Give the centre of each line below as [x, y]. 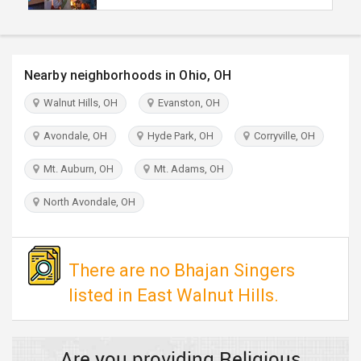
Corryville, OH [282, 136]
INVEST [34, 55]
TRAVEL [35, 10]
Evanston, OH [187, 103]
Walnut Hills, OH [78, 103]
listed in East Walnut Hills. [174, 295]
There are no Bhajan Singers [182, 270]
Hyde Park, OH [178, 136]
